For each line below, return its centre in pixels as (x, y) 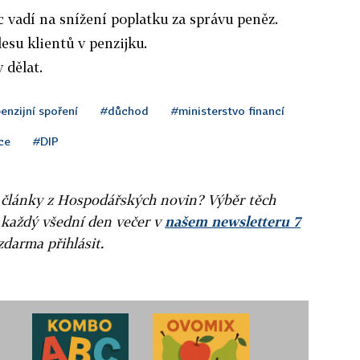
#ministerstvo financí (228, 110)
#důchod (125, 110)
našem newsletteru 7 (233, 221)
